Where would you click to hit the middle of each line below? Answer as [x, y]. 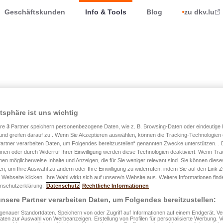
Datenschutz [63, 185]
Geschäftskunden [35, 12]
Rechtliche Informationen [115, 185]
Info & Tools [106, 12]
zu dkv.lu [199, 12]
